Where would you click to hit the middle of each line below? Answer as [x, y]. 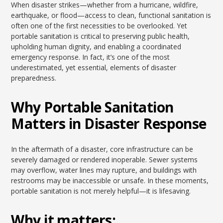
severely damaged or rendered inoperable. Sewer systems [105, 160]
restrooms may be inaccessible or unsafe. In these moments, [110, 180]
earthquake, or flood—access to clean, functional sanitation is [111, 15]
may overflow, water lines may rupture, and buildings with [104, 170]
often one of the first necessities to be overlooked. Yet [99, 26]
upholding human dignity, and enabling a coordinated [96, 47]
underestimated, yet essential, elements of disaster [94, 67]
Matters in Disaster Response [109, 123]
